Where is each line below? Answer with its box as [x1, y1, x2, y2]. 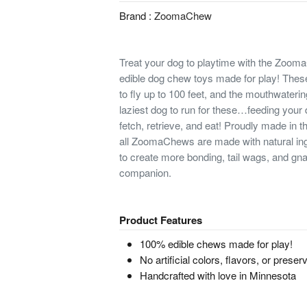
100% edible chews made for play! [139, 236, 293, 251]
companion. [119, 164, 171, 180]
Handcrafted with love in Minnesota [139, 267, 296, 282]
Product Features [119, 212, 202, 228]
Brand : [119, 8, 154, 23]
